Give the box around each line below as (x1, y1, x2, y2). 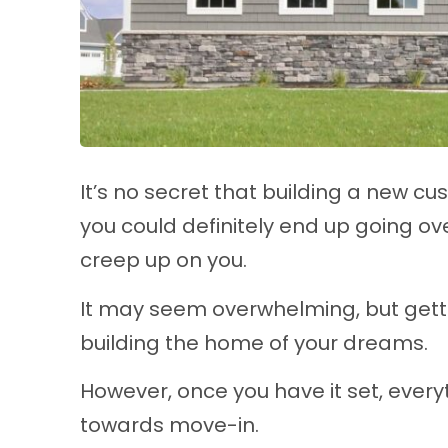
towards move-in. (80, 417, 259, 438)
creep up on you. (80, 252, 247, 273)
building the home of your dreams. (80, 334, 433, 355)
